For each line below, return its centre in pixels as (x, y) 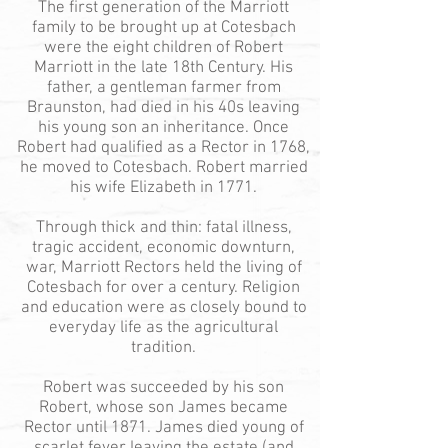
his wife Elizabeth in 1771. (163, 188)
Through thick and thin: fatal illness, (163, 228)
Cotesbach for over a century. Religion (163, 288)
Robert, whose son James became (163, 408)
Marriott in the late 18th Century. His (163, 68)
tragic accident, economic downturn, (163, 248)
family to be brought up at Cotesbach (163, 28)
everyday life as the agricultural (163, 328)
